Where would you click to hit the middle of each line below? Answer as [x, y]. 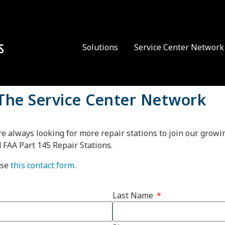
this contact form [42, 165]
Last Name [134, 195]
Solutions [100, 47]
